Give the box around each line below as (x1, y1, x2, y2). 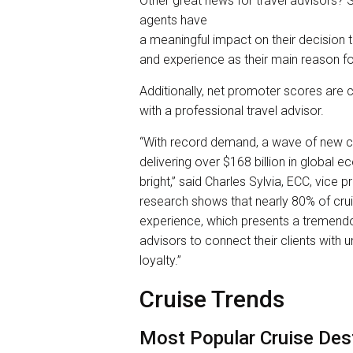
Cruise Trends (139, 285, 284, 314)
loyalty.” (139, 253, 181, 269)
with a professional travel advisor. (139, 103, 324, 119)
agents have (139, 13, 207, 28)
